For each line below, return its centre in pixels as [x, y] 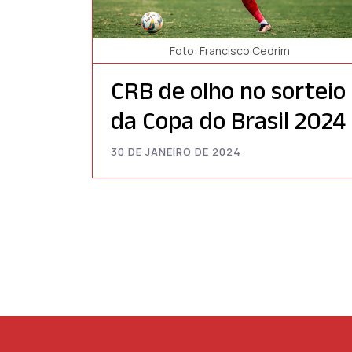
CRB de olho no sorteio [228, 90]
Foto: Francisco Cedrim [229, 51]
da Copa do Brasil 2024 [228, 120]
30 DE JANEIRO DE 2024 [176, 152]
